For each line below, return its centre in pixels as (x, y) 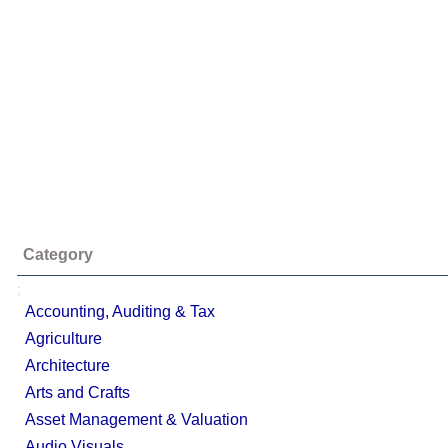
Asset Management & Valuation (136, 419)
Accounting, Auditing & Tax (120, 311)
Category (58, 254)
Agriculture (63, 338)
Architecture (67, 365)
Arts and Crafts (77, 392)
